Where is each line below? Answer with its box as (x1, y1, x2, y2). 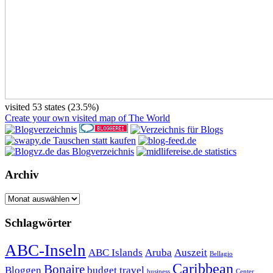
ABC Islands (88, 246, 143, 258)
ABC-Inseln (5, 241, 86, 260)
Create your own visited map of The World (5, 112, 170, 123)
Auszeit (174, 246, 207, 258)
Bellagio (210, 250, 233, 257)
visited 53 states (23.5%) (5, 101, 99, 112)
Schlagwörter (5, 216, 71, 229)
